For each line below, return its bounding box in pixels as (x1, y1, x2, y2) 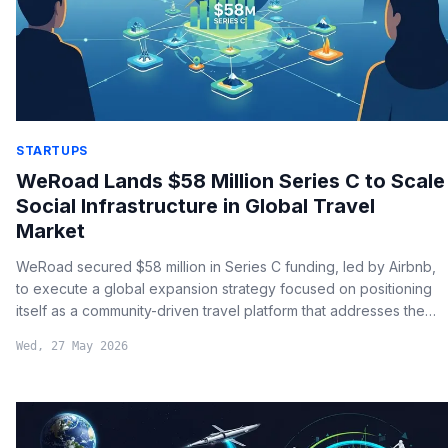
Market (16, 219, 85, 244)
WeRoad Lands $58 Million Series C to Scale (16, 169, 445, 194)
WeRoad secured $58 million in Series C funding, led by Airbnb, (16, 258, 436, 276)
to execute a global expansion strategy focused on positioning (16, 280, 432, 298)
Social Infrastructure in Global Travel (16, 194, 375, 219)
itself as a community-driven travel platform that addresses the (16, 302, 425, 320)
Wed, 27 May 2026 (16, 339, 128, 354)
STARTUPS (16, 143, 88, 159)
